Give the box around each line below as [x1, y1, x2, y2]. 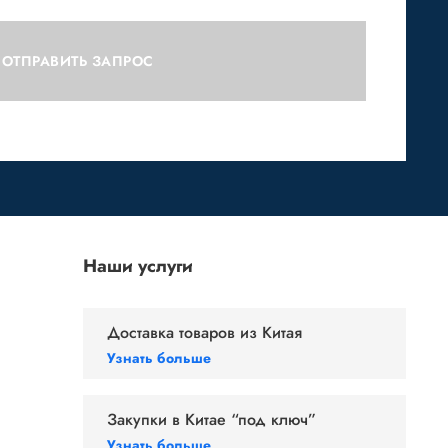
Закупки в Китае [107, 408, 231, 431]
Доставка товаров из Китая [107, 321, 302, 344]
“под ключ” [231, 408, 316, 431]
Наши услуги [83, 253, 193, 279]
